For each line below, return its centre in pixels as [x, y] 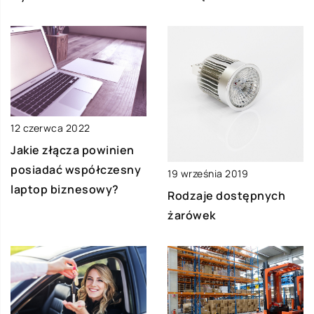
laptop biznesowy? [65, 189]
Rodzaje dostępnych [226, 195]
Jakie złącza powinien [73, 150]
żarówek [192, 215]
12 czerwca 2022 [50, 128]
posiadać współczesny [76, 169]
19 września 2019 [208, 173]
